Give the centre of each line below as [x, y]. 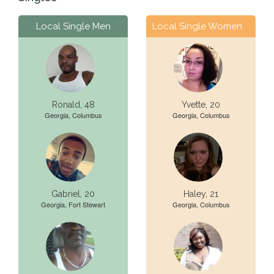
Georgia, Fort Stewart [73, 204]
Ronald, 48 [73, 105]
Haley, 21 [201, 194]
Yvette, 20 [201, 105]
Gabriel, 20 [73, 194]
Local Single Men [73, 26]
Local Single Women [197, 26]
